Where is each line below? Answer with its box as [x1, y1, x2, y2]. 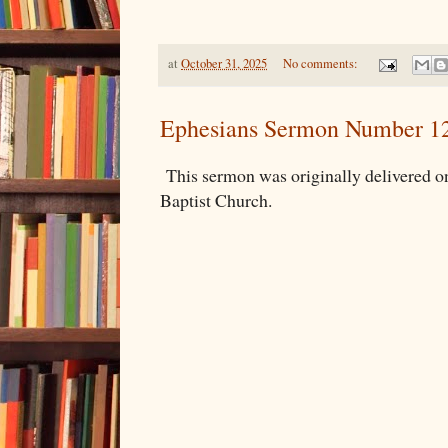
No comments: [282, 55, 361, 73]
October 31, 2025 [181, 55, 267, 73]
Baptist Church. [160, 188, 278, 213]
